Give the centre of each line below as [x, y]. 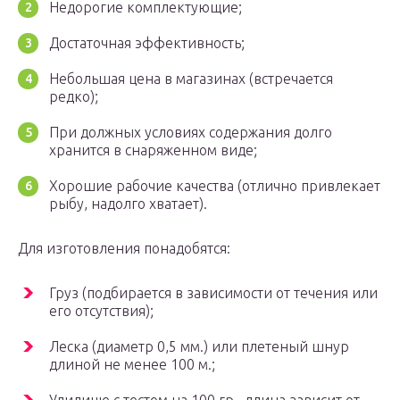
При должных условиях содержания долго [191, 133]
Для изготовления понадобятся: [124, 249]
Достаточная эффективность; [147, 43]
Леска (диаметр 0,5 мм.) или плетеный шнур [199, 347]
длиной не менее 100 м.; [132, 365]
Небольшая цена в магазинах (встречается [191, 79]
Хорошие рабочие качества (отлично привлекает [215, 186]
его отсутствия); [101, 311]
